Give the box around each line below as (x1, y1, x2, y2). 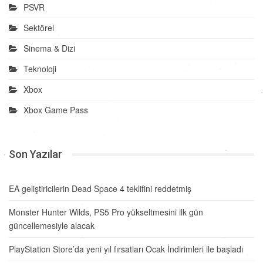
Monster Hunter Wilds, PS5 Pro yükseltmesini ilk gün (9, 206, 203, 218)
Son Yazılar (9, 148, 62, 161)
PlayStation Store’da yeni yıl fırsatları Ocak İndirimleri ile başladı (9, 243, 243, 255)
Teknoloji (23, 63, 56, 75)
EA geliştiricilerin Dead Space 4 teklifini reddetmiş (9, 183, 191, 195)
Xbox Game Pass (23, 104, 88, 116)
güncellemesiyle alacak (9, 220, 95, 232)
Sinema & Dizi (23, 42, 75, 55)
